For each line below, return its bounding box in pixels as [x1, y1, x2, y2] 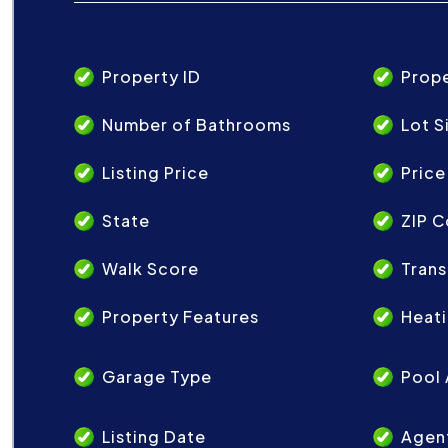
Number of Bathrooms [102, 114, 291, 135]
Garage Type [102, 366, 212, 387]
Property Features [102, 306, 259, 327]
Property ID [102, 66, 201, 87]
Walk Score [102, 258, 199, 279]
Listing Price [102, 162, 209, 183]
